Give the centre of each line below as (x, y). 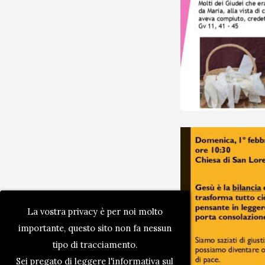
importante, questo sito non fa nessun (95, 228)
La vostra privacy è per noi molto (95, 211)
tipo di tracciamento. (95, 244)
